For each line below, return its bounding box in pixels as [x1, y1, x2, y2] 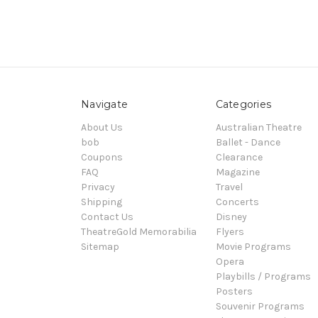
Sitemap [81, 241, 119, 253]
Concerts [215, 196, 259, 209]
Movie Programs [215, 241, 291, 253]
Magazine [215, 166, 260, 179]
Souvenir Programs [215, 300, 305, 313]
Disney [215, 211, 247, 224]
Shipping [81, 196, 122, 209]
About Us [81, 121, 123, 134]
